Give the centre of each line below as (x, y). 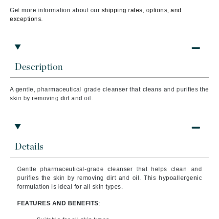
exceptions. (26, 19)
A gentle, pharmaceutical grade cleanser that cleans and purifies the (109, 89)
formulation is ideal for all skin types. (70, 187)
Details (29, 147)
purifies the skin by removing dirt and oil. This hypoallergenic (109, 178)
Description (39, 67)
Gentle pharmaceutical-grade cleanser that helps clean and (109, 169)
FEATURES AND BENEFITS (58, 203)
